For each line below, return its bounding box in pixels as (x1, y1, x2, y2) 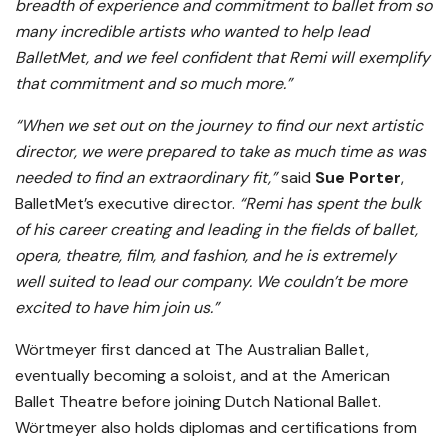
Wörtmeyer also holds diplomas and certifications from (15, 417, 417, 439)
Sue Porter (315, 167, 401, 189)
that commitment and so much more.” (15, 73, 296, 95)
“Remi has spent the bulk (239, 193, 421, 215)
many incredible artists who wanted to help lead (15, 21, 369, 43)
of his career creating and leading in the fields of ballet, (15, 219, 418, 241)
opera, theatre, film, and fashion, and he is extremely (15, 245, 396, 267)
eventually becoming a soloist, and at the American (15, 365, 390, 387)
